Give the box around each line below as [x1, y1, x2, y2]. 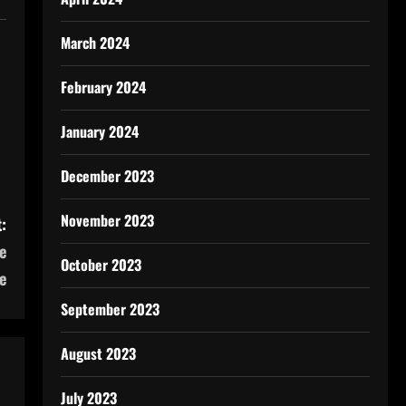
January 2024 [60, 121, 139, 142]
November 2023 [60, 209, 154, 231]
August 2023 [60, 343, 136, 364]
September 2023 [60, 298, 159, 320]
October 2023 [60, 254, 141, 275]
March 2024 [60, 32, 130, 53]
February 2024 [60, 76, 146, 98]
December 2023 [60, 165, 154, 187]
